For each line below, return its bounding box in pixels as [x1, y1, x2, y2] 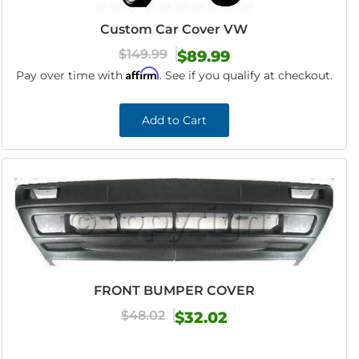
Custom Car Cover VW [100, 22, 248, 37]
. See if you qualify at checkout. [159, 68, 333, 83]
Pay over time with [15, 68, 126, 83]
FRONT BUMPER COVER [93, 283, 255, 298]
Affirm [125, 67, 159, 80]
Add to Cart [141, 113, 207, 127]
